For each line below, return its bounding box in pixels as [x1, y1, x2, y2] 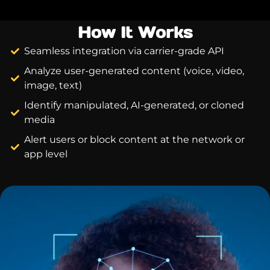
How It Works [77, 22, 193, 42]
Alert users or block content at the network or [24, 133, 245, 145]
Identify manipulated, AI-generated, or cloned [24, 99, 245, 111]
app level [24, 148, 68, 160]
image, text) [24, 79, 83, 91]
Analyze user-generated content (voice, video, [24, 64, 245, 77]
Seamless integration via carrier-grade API [24, 45, 225, 57]
